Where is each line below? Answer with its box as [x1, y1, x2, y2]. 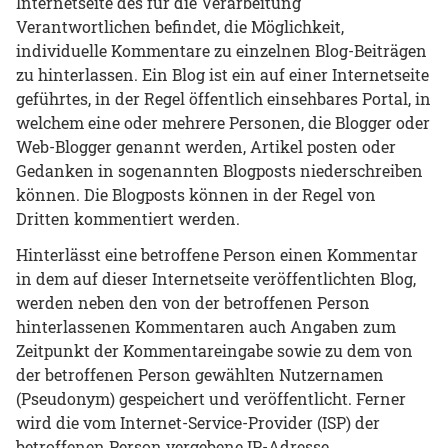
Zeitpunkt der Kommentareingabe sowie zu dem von [16, 340, 413, 362]
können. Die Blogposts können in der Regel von [16, 184, 376, 206]
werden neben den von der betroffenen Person [16, 292, 370, 314]
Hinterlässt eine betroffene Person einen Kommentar [16, 244, 418, 266]
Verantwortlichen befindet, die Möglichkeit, [16, 16, 344, 38]
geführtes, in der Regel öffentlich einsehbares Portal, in [16, 88, 431, 110]
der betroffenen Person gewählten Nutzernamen [16, 364, 384, 386]
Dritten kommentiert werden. [16, 208, 240, 230]
